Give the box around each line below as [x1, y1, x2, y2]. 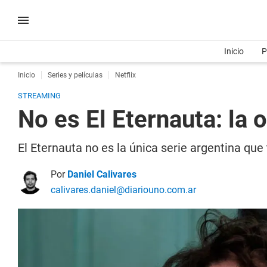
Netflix [115, 71, 136, 79]
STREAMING [18, 91, 61, 100]
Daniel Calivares [67, 169, 136, 180]
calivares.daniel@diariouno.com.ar [51, 184, 196, 195]
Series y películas [48, 71, 103, 79]
